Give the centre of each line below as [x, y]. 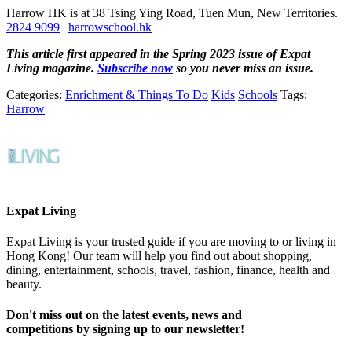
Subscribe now [135, 68]
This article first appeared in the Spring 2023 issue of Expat [158, 54]
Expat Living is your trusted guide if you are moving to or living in [171, 241]
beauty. [24, 284]
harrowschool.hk [110, 27]
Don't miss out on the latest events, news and [124, 315]
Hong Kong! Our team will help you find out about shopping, [159, 255]
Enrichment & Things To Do [137, 95]
